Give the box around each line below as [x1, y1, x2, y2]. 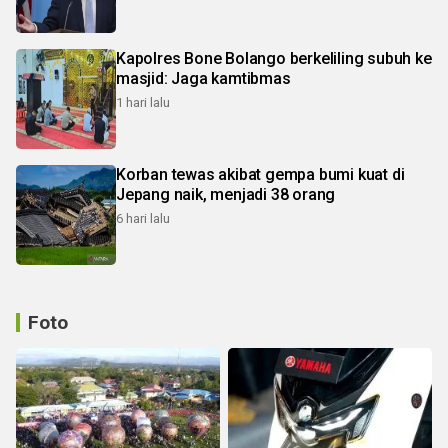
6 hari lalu [116, 211, 170, 226]
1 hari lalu [116, 95, 170, 110]
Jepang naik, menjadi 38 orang [116, 185, 336, 204]
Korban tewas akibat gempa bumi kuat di [116, 165, 405, 184]
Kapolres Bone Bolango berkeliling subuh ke [116, 49, 432, 68]
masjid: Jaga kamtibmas [116, 69, 291, 88]
